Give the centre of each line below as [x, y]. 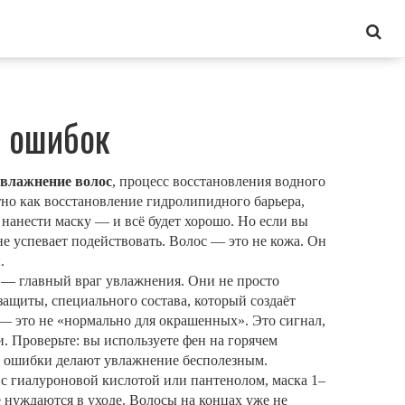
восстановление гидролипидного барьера [173, 201]
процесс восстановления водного [222, 181]
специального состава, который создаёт [174, 301]
